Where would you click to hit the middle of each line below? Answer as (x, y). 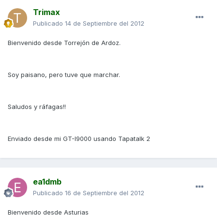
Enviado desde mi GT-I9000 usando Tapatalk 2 (79, 139)
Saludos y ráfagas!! (37, 107)
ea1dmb (47, 182)
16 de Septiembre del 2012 (105, 193)
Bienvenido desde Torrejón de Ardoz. (64, 43)
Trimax (46, 12)
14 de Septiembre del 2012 (105, 23)
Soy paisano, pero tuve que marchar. (64, 75)
